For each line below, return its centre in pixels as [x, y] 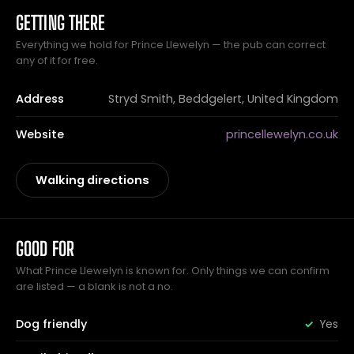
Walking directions [92, 180]
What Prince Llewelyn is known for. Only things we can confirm [173, 271]
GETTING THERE [61, 23]
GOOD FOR [45, 249]
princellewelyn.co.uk [282, 134]
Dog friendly [51, 324]
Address [40, 99]
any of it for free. [57, 60]
